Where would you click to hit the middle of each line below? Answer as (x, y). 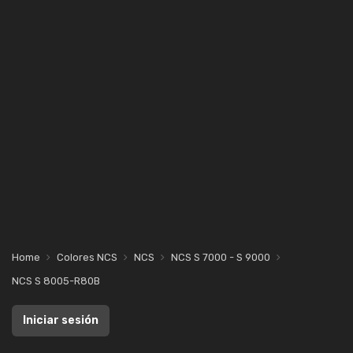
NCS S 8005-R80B (56, 281)
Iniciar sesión (61, 320)
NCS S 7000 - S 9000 (221, 257)
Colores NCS (87, 257)
